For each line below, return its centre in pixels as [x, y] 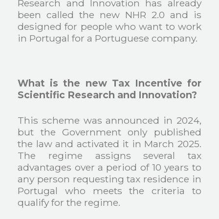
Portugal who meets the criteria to [109, 191]
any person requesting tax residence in [109, 179]
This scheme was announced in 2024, [109, 120]
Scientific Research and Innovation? [108, 95]
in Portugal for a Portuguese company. [108, 38]
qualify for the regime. [69, 203]
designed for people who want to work [109, 26]
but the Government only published [109, 132]
